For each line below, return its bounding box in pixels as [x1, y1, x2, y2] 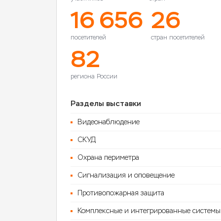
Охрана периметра [77, 153, 139, 162]
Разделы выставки [71, 99, 141, 108]
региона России [71, 73, 117, 80]
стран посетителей [151, 34, 205, 41]
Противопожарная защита [77, 189, 164, 197]
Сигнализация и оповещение [77, 171, 175, 180]
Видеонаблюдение [77, 118, 140, 126]
